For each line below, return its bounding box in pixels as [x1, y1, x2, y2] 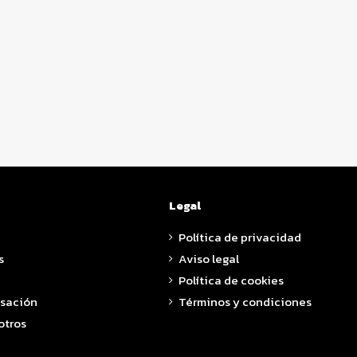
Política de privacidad [178, 227, 302, 246]
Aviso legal [178, 249, 240, 268]
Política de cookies [178, 270, 284, 289]
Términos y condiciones [178, 292, 312, 311]
